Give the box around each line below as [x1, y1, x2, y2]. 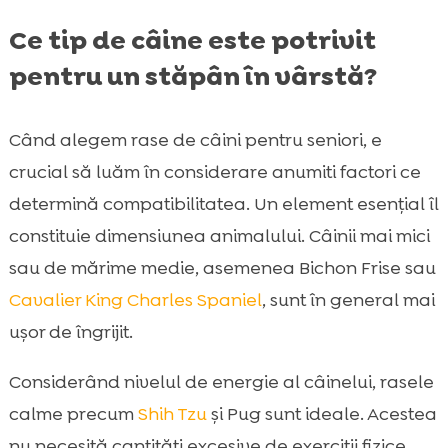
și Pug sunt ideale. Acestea [206, 402, 437, 427]
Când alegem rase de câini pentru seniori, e [8, 128, 382, 153]
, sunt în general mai [261, 288, 435, 313]
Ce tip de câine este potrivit [8, 23, 376, 58]
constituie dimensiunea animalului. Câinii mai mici [8, 224, 430, 249]
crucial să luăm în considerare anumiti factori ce [8, 160, 421, 185]
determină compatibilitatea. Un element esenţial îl [8, 192, 439, 217]
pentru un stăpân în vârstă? [8, 59, 377, 94]
